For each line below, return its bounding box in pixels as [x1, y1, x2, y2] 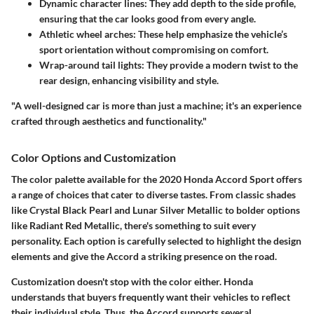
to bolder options [223, 204, 300, 217]
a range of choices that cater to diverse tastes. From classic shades [11, 189, 296, 201]
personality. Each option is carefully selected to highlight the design [11, 235, 301, 247]
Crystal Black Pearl [29, 204, 112, 217]
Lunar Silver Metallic [132, 204, 223, 217]
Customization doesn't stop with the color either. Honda [11, 275, 253, 288]
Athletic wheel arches [39, 28, 133, 41]
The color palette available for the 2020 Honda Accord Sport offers [11, 173, 302, 186]
